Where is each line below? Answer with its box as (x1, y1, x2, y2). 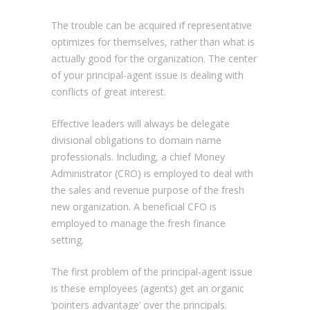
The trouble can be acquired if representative (51, 18, 252, 32)
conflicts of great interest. (51, 84, 166, 98)
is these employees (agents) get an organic (51, 281, 244, 295)
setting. (51, 232, 84, 246)
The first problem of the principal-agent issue (51, 264, 253, 278)
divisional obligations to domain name (51, 133, 221, 147)
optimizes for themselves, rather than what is (51, 35, 255, 48)
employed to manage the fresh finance (51, 216, 226, 230)
